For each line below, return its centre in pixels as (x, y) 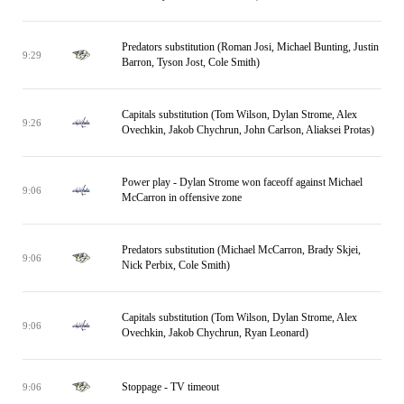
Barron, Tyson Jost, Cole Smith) (191, 62)
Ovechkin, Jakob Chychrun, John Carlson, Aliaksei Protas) (248, 130)
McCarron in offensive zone (182, 197)
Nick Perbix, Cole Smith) (176, 265)
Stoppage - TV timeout (170, 386)
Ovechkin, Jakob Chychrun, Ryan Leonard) (215, 333)
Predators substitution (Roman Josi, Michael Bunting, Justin (250, 47)
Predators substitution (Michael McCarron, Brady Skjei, (241, 250)
